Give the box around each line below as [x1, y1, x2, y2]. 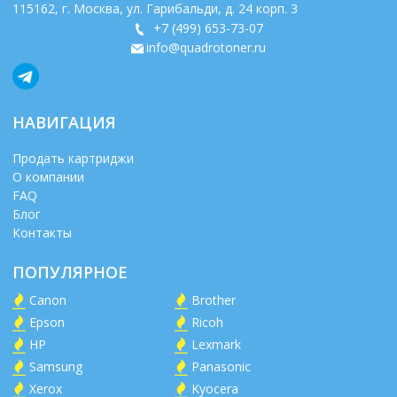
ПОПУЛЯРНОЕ [12, 261, 128, 283]
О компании [12, 167, 84, 185]
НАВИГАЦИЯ [12, 111, 116, 133]
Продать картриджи [12, 149, 134, 167]
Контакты [12, 223, 72, 241]
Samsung [29, 357, 82, 375]
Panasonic [191, 357, 251, 375]
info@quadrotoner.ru [146, 38, 267, 56]
